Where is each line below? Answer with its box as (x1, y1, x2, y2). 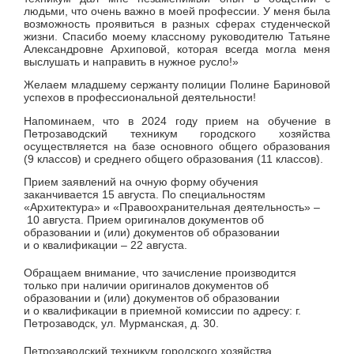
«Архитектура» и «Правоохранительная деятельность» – (24, 201, 320, 214)
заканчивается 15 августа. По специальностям (24, 188, 265, 201)
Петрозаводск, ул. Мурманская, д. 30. (24, 316, 222, 330)
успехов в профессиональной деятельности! (24, 91, 256, 104)
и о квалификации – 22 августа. (24, 239, 187, 252)
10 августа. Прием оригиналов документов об (24, 213, 264, 227)
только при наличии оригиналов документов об (24, 278, 269, 292)
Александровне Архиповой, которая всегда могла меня (24, 43, 330, 56)
